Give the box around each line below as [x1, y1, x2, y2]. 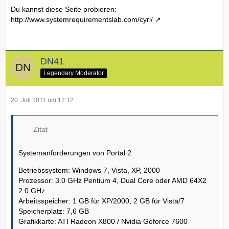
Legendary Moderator [43, 70, 104, 77]
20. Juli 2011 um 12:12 [11, 97, 74, 104]
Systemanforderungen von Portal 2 [18, 149, 131, 157]
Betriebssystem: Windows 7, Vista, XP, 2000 [18, 166, 160, 175]
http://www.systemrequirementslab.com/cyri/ [11, 15, 153, 24]
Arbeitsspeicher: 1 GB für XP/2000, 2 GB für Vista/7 [18, 197, 185, 205]
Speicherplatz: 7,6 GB [18, 207, 89, 216]
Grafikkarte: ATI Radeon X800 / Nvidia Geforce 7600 [18, 217, 188, 226]
